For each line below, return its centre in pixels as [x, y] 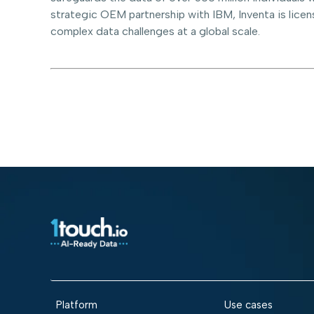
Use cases [248, 305]
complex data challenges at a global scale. [155, 32]
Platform [77, 305]
